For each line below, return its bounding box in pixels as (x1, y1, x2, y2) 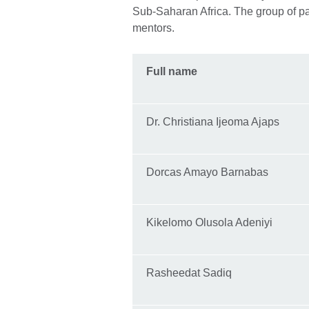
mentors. (132, 22, 175, 34)
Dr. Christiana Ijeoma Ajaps (146, 116, 282, 128)
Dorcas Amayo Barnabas (146, 166, 268, 179)
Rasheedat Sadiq (146, 267, 232, 279)
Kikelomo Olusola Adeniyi (146, 217, 272, 229)
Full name (146, 66, 197, 78)
